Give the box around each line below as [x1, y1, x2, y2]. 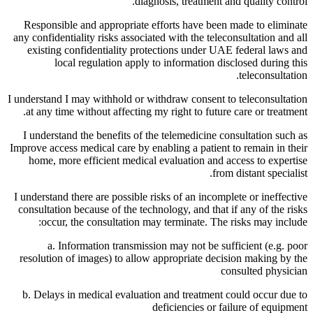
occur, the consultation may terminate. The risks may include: [41, 215, 307, 228]
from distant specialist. [212, 166, 307, 179]
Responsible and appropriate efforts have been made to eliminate [24, 18, 307, 31]
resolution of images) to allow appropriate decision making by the [20, 252, 307, 264]
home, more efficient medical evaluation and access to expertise [29, 154, 307, 166]
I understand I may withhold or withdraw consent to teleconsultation [8, 92, 307, 105]
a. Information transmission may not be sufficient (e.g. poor [48, 239, 307, 252]
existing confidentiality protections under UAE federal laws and [27, 43, 307, 56]
